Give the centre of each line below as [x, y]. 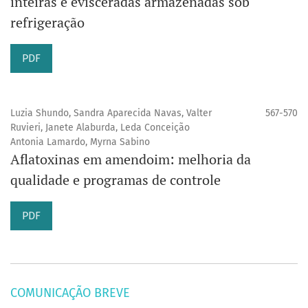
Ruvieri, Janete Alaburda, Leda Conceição [100, 128]
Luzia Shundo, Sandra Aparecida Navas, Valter [111, 113]
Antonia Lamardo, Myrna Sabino [80, 142]
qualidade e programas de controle [115, 180]
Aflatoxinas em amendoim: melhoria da [131, 159]
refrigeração [47, 23]
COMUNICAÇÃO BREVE [70, 293]
